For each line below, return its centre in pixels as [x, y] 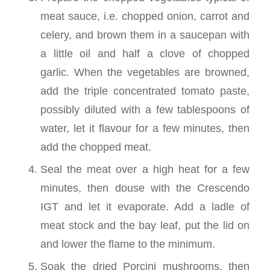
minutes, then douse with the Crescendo [145, 188]
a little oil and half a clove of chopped [145, 54]
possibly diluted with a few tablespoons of [145, 110]
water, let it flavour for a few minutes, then [145, 128]
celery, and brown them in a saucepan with [145, 35]
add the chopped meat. [96, 147]
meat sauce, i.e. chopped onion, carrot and [145, 16]
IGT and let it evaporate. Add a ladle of [145, 207]
